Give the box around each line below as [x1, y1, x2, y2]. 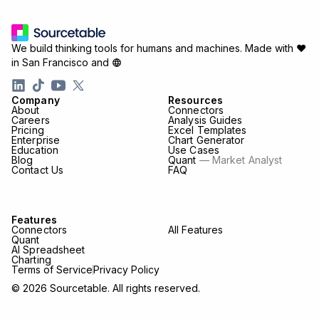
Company [11, 93, 60, 106]
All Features [168, 223, 224, 236]
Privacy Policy [93, 263, 159, 276]
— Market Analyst [199, 153, 283, 166]
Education [11, 143, 58, 156]
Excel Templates [168, 123, 247, 136]
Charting [11, 253, 51, 266]
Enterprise [11, 133, 60, 146]
